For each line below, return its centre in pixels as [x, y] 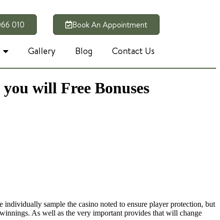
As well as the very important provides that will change [117, 213]
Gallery [42, 51]
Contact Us [134, 51]
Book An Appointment [110, 24]
